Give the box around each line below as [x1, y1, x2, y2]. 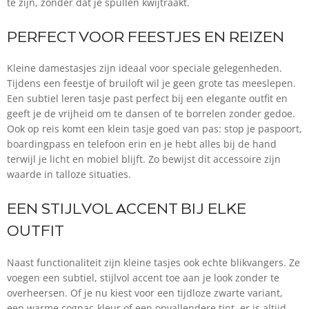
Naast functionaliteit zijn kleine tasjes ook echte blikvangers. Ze [7, 255, 300, 269]
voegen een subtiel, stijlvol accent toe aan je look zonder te [7, 270, 279, 284]
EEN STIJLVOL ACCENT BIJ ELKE [7, 201, 246, 219]
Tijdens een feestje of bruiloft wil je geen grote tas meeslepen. [7, 77, 296, 90]
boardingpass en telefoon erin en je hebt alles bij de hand [7, 137, 277, 151]
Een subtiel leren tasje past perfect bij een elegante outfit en [7, 92, 288, 106]
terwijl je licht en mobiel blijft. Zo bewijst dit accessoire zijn [7, 152, 281, 166]
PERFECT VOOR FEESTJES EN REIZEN [7, 28, 284, 46]
